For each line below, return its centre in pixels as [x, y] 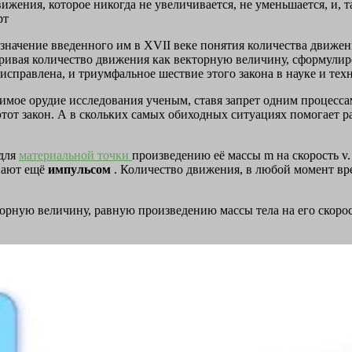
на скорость [309, 156]
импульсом [81, 170]
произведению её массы [198, 156]
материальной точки [75, 156]
